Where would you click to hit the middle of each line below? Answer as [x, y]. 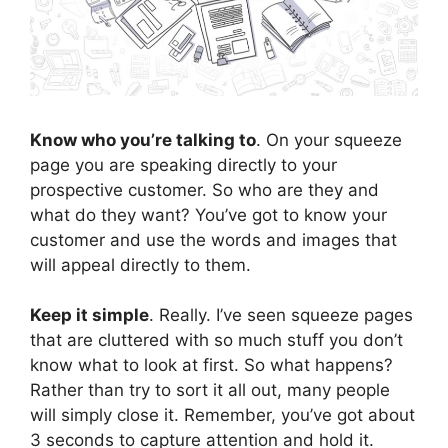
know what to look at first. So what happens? [211, 364]
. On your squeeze [329, 139]
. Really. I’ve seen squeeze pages [281, 314]
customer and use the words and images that [213, 239]
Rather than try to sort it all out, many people [210, 389]
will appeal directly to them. [140, 264]
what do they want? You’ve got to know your [208, 214]
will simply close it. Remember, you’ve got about [222, 414]
